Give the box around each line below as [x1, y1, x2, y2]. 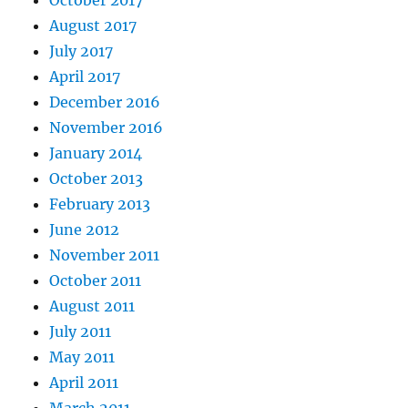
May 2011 [49, 348, 116, 367]
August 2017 [49, 16, 138, 36]
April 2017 [49, 67, 121, 87]
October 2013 [49, 169, 144, 189]
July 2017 [49, 42, 114, 61]
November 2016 [49, 118, 164, 138]
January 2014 [49, 144, 143, 163]
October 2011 [49, 271, 142, 291]
